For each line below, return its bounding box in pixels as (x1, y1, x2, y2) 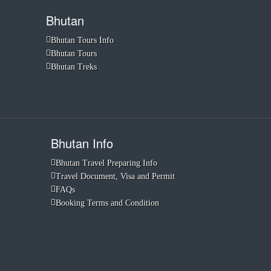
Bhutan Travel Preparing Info (55, 158, 157, 168)
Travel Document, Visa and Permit (55, 172, 175, 181)
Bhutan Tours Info (51, 36, 114, 45)
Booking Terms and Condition (55, 198, 159, 207)
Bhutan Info (50, 134, 113, 152)
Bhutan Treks (51, 62, 97, 71)
